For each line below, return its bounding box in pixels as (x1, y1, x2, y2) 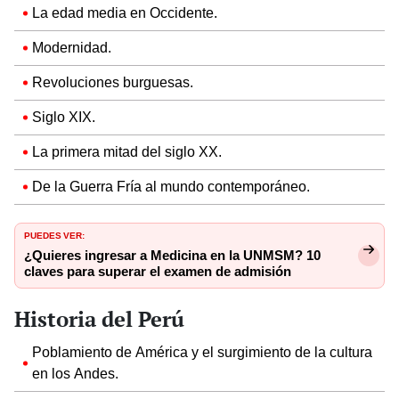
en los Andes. (32, 364, 118, 382)
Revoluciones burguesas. (32, 73, 193, 91)
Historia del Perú (14, 304, 184, 333)
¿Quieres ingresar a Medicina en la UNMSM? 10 (24, 247, 321, 264)
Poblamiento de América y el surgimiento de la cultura (32, 343, 372, 361)
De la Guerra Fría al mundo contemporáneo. (32, 177, 310, 195)
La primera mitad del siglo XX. (32, 142, 225, 160)
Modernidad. (32, 38, 111, 56)
